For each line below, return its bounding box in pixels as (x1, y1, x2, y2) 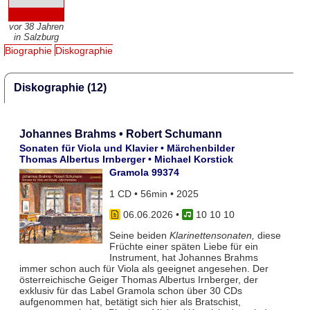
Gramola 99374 (109, 167, 179, 179)
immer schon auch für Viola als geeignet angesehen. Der (19, 263, 268, 275)
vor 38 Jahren (8, 21, 64, 33)
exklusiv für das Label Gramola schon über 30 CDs (19, 285, 242, 297)
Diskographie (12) (14, 82, 107, 94)
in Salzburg (13, 32, 59, 43)
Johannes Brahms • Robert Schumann (19, 128, 222, 140)
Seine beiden (109, 230, 170, 241)
